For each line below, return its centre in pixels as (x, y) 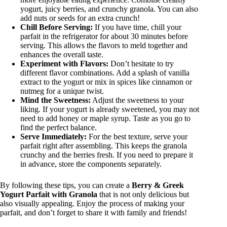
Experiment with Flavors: (64, 64)
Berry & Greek (158, 185)
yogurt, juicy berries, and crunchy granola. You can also (109, 9)
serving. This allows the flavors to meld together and (104, 46)
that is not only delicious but (143, 195)
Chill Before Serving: (56, 27)
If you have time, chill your (137, 27)
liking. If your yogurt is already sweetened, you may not (110, 109)
